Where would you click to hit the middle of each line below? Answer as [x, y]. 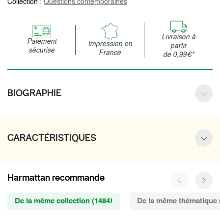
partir [178, 46]
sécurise [42, 50]
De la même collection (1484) [64, 201]
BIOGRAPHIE [34, 93]
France [110, 53]
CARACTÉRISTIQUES [52, 137]
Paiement [41, 41]
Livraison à [178, 37]
